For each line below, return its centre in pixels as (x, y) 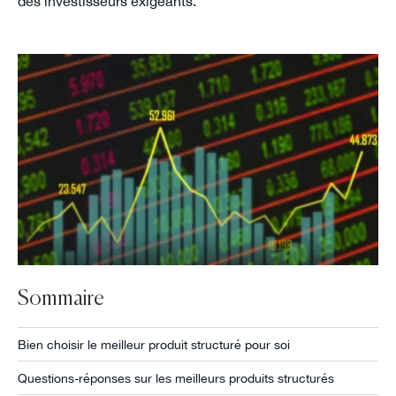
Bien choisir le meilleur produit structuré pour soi (153, 344)
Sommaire (61, 300)
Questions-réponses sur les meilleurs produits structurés (175, 377)
